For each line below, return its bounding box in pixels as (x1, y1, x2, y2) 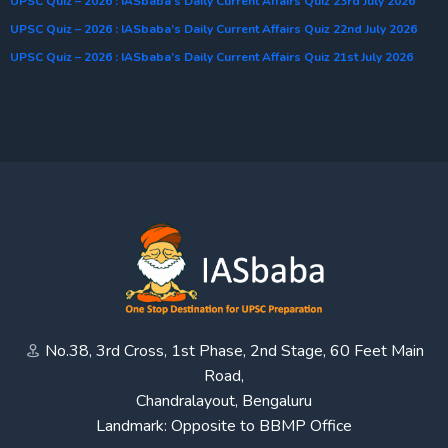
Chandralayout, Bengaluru (136, 389, 312, 412)
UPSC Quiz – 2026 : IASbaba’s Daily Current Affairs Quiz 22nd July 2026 (10, 20, 417, 37)
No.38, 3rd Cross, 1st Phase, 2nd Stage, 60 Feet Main (44, 339, 424, 362)
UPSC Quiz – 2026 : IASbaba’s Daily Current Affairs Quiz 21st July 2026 (10, 48, 413, 65)
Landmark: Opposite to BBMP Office (96, 414, 352, 437)
